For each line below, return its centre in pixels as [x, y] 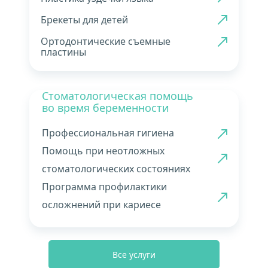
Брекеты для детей [84, 20]
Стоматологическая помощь [119, 96]
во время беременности [106, 108]
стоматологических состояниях [116, 169]
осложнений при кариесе [101, 205]
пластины [63, 52]
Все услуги [134, 254]
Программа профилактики [104, 187]
